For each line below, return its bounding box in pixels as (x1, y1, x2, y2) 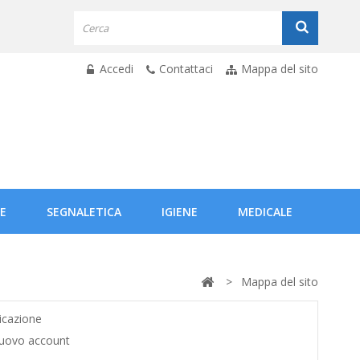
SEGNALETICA (47, 204, 121, 219)
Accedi (96, 61, 133, 76)
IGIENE (162, 204, 198, 219)
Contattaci (159, 61, 213, 76)
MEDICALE (238, 204, 292, 219)
